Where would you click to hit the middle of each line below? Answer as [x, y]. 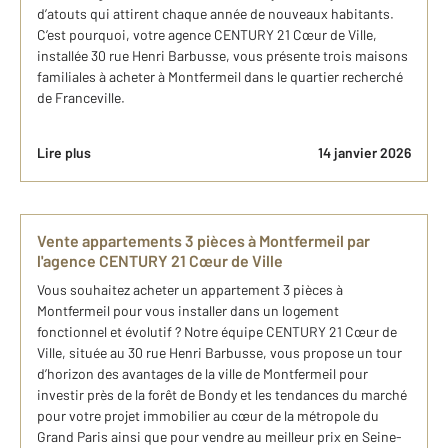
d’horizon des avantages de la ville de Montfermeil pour [202, 374]
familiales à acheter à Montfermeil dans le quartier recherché [220, 77]
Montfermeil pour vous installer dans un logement [188, 311]
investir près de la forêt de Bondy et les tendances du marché [222, 395]
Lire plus [64, 153]
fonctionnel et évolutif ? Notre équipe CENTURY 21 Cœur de [217, 332]
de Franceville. [81, 98]
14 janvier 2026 [364, 153]
